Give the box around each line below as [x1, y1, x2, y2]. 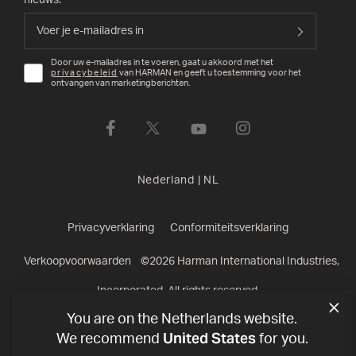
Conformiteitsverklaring [170, 222, 288, 234]
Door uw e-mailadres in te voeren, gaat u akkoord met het [51, 58, 273, 67]
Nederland [137, 175, 198, 186]
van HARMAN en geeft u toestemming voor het [117, 68, 301, 77]
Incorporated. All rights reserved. [96, 285, 260, 296]
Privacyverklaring [68, 222, 154, 234]
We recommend [56, 332, 163, 346]
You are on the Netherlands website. [67, 312, 297, 327]
